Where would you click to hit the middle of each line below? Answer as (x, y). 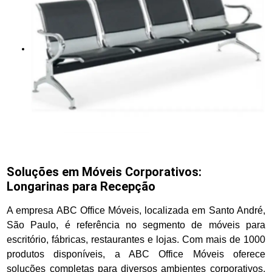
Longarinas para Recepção (81, 187)
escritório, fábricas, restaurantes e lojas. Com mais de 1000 (136, 240)
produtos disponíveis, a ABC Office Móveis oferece (136, 254)
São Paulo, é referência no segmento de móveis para (136, 225)
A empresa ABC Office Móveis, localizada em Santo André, (136, 211)
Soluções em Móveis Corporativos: (104, 172)
